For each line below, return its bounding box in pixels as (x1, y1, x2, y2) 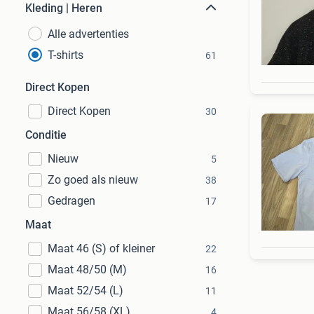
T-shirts (48, 48, 83, 62)
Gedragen (48, 194, 95, 207)
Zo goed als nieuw (48, 173, 138, 186)
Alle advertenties (48, 27, 129, 41)
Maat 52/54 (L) (48, 284, 123, 297)
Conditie (25, 128, 67, 142)
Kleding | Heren (25, 1, 102, 15)
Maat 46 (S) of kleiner (48, 242, 155, 255)
